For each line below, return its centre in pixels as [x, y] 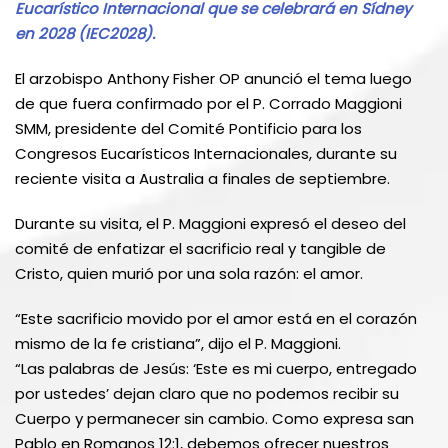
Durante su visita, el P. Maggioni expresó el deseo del [210, 223]
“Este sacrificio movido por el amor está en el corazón [216, 318]
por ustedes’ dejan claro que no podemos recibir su [207, 393]
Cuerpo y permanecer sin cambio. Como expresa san [214, 418]
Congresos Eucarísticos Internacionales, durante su [206, 153]
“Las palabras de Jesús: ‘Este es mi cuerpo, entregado [216, 368]
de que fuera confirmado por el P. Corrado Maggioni [208, 103]
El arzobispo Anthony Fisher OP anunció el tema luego [213, 78]
